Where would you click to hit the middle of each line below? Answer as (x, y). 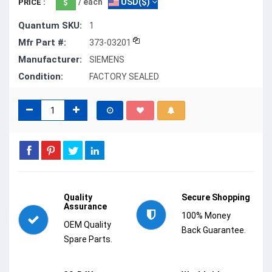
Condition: (41, 77)
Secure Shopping (216, 198)
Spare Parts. (88, 240)
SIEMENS (107, 60)
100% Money (206, 216)
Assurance (85, 207)
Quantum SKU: (50, 26)
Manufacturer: (50, 60)
